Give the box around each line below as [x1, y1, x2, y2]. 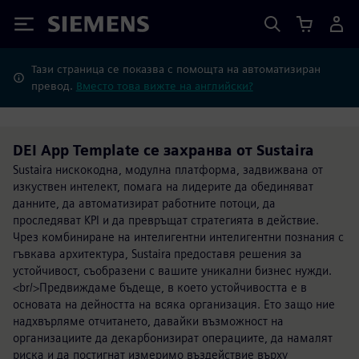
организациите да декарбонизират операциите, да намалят [13, 331, 333, 345]
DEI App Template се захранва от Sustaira [13, 142, 314, 159]
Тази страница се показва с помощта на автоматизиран [30, 63, 321, 75]
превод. [30, 79, 76, 92]
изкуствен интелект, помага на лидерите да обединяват [13, 179, 313, 193]
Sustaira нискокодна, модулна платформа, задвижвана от [13, 163, 323, 176]
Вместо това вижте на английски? [75, 79, 253, 92]
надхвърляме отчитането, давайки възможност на [13, 314, 284, 328]
